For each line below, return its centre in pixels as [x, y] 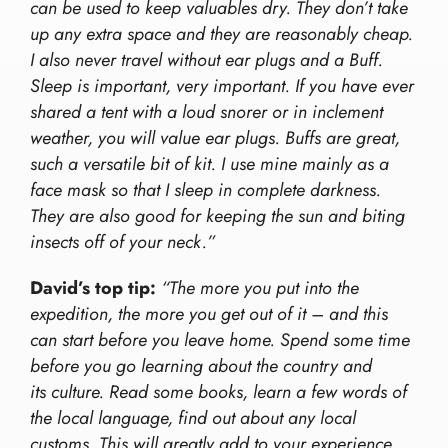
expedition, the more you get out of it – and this [209, 314]
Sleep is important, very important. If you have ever [222, 86]
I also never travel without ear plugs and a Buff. [206, 60]
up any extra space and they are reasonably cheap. [221, 34]
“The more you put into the [260, 288]
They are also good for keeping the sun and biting [217, 216]
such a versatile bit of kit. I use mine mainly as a [209, 164]
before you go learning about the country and [201, 366]
